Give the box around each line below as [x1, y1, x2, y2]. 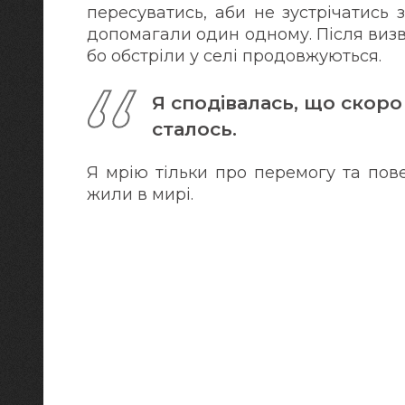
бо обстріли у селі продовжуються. [87, 46, 381, 66]
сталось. [152, 118, 237, 141]
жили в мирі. [87, 184, 198, 204]
